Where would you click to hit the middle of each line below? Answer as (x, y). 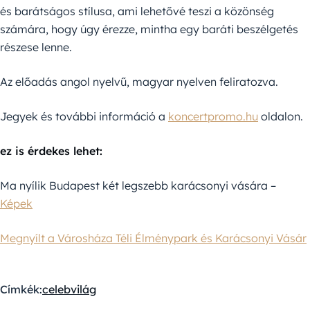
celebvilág (69, 289)
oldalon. (281, 116)
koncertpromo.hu (213, 116)
